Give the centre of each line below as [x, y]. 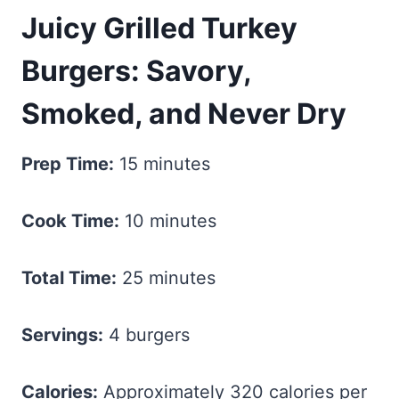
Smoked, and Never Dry [184, 113]
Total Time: [69, 277]
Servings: [62, 334]
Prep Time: [68, 163]
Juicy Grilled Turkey [159, 28]
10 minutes [168, 220]
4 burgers [147, 334]
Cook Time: [70, 220]
